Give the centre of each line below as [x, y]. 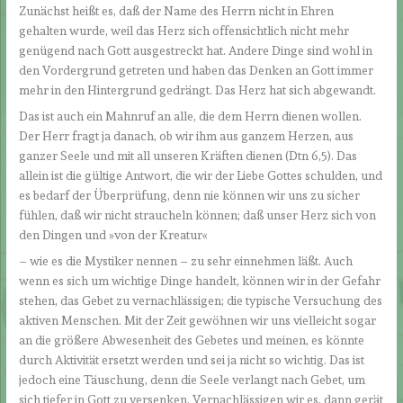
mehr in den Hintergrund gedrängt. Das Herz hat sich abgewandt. [198, 90]
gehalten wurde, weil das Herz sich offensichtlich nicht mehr [184, 31]
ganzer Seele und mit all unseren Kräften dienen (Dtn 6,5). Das [188, 155]
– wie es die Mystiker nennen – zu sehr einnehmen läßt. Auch [186, 260]
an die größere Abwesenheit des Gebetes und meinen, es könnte [192, 340]
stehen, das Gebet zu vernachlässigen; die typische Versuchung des [201, 300]
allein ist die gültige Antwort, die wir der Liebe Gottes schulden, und [201, 175]
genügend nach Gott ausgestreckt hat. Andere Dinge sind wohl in [196, 51]
